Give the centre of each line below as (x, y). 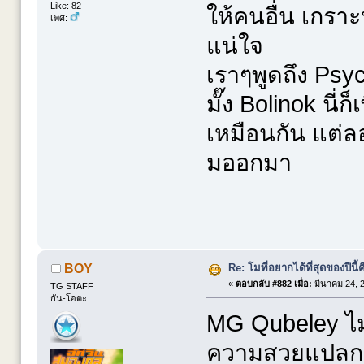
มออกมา (249, 162)
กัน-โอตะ (69, 299)
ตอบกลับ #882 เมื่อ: (274, 283)
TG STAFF (72, 286)
